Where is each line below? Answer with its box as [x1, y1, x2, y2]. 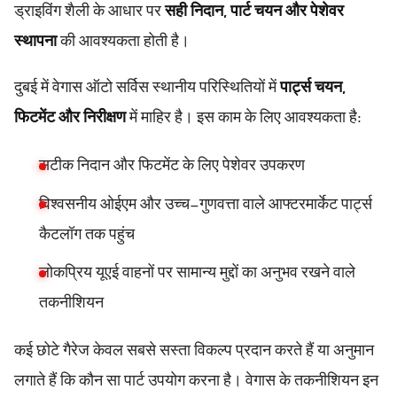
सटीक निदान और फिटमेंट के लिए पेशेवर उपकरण [39, 153, 305, 179]
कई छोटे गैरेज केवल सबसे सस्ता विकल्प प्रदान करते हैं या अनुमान [14, 339, 374, 365]
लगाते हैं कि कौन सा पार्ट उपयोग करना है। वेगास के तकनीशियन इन [14, 370, 378, 395]
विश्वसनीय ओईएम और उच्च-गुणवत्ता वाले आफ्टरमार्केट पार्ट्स [39, 192, 372, 218]
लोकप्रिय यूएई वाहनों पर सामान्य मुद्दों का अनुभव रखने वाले [39, 261, 355, 287]
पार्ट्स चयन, [280, 75, 346, 101]
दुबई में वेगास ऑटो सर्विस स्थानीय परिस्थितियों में [14, 75, 280, 101]
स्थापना [14, 30, 57, 56]
